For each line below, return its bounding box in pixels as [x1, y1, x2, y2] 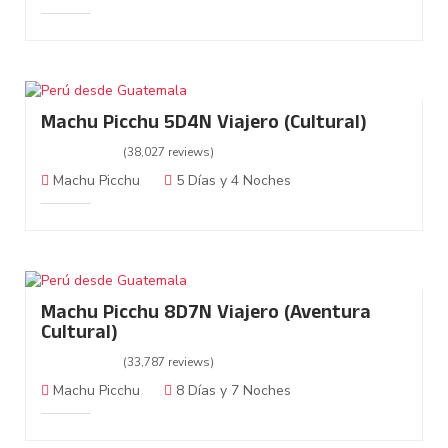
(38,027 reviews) [123, 144, 214, 161]
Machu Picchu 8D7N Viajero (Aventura [41, 298, 371, 332]
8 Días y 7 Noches [172, 381, 291, 401]
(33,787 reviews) [123, 354, 214, 371]
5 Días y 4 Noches [172, 171, 291, 191]
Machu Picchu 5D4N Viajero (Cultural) [41, 108, 367, 142]
